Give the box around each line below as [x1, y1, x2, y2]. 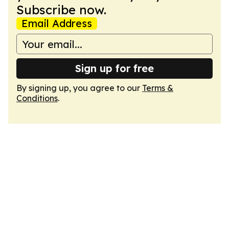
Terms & [142, 83, 173, 93]
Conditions [16, 93, 58, 103]
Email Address [21, 17, 92, 30]
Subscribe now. [16, 2, 106, 17]
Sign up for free [75, 62, 154, 75]
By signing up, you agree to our [16, 83, 142, 93]
